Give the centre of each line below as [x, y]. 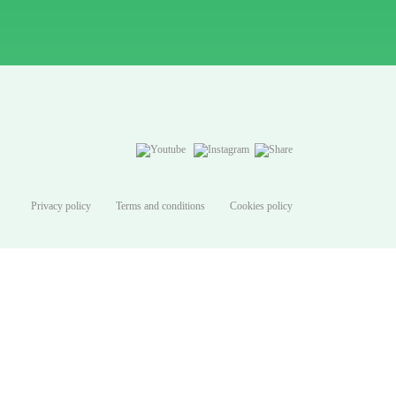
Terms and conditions [160, 206]
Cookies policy [261, 206]
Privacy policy [61, 206]
